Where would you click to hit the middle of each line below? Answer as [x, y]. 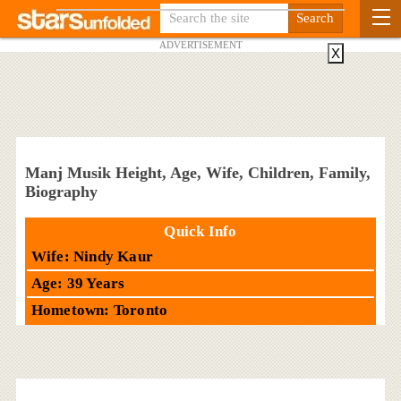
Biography [61, 192]
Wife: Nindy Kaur [92, 256]
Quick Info [200, 231]
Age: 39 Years [78, 283]
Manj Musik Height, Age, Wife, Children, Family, [197, 173]
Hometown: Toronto [99, 310]
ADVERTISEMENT [200, 45]
